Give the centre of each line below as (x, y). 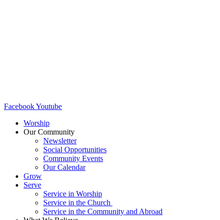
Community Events (73, 158)
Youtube (49, 106)
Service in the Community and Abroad (103, 211)
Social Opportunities (75, 150)
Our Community (49, 132)
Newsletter (60, 141)
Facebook (19, 106)
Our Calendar (64, 167)
